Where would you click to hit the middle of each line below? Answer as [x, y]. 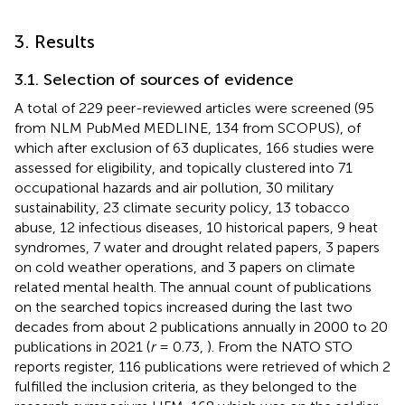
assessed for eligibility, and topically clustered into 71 [184, 167]
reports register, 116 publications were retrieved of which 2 [202, 366]
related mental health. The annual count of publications [193, 287]
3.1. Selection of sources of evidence [154, 79]
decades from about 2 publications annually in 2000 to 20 [201, 326]
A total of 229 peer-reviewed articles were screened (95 [194, 108]
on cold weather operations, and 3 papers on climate [185, 267]
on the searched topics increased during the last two [184, 306]
